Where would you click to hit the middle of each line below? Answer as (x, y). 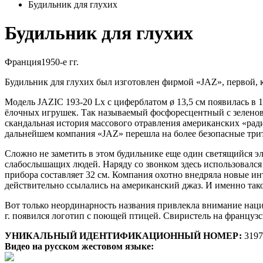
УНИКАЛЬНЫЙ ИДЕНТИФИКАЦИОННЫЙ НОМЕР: (124, 235)
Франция (23, 62)
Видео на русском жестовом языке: (79, 246)
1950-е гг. (60, 62)
